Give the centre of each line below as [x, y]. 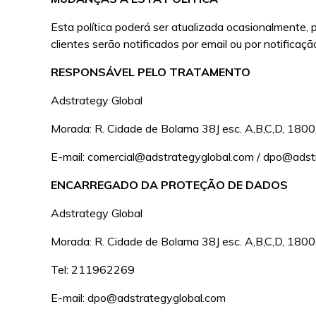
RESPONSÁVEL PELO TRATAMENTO [151, 72]
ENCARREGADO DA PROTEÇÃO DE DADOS [170, 185]
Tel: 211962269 [93, 269]
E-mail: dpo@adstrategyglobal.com [139, 298]
